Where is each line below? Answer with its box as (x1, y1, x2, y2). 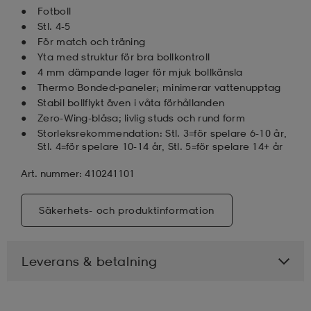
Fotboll (37, 4, 72, 17)
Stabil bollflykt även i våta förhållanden (37, 96, 225, 108)
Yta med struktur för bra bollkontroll (37, 50, 210, 62)
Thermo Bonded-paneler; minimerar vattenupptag (37, 81, 281, 93)
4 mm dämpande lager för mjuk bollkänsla (37, 65, 243, 78)
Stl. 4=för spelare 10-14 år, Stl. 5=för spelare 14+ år (37, 140, 283, 152)
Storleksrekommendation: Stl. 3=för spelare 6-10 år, (37, 126, 287, 139)
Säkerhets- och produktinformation (39, 203, 215, 216)
